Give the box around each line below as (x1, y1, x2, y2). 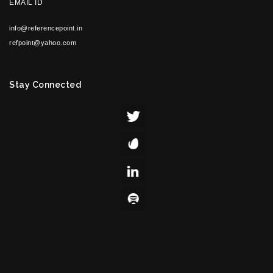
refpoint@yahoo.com (9, 39, 76, 46)
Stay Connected (9, 80, 81, 90)
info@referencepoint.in (9, 24, 82, 32)
